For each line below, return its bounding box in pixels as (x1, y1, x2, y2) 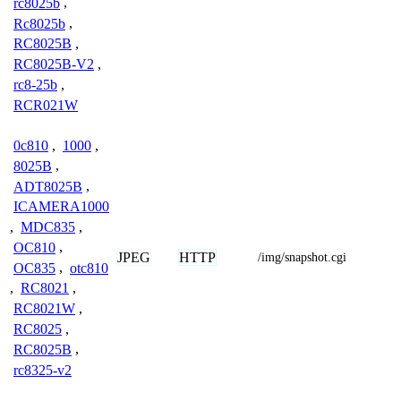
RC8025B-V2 (13, 56, 94, 73)
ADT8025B (13, 178, 82, 194)
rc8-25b (13, 76, 57, 92)
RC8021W (13, 301, 75, 317)
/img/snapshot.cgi (258, 250, 346, 264)
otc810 (70, 260, 108, 276)
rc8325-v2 (13, 362, 72, 378)
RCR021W (13, 97, 78, 113)
